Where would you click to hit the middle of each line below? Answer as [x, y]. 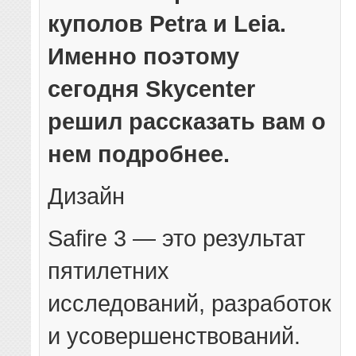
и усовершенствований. [174, 336]
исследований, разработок [190, 304]
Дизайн [87, 196]
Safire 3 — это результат [177, 238]
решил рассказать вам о [187, 122]
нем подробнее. [139, 154]
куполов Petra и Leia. [167, 24]
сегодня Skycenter [152, 89]
